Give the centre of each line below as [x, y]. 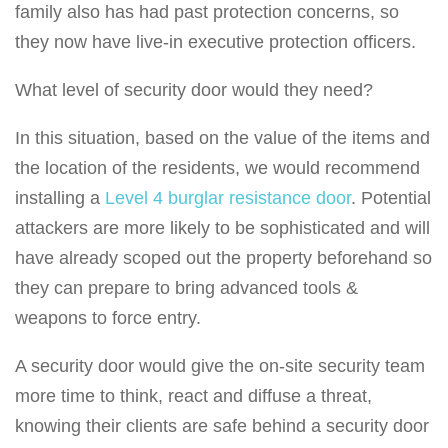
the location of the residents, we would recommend [217, 168]
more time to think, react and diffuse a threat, [193, 396]
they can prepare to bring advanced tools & [186, 288]
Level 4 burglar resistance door [228, 198]
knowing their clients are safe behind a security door [222, 426]
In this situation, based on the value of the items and [222, 138]
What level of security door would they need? [194, 90]
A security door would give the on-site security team [220, 366]
